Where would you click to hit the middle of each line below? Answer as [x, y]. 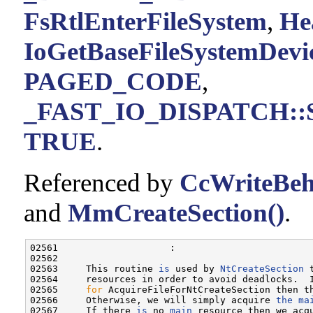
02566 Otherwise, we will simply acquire [153, 300]
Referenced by [102, 182]
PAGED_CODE [113, 81]
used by [195, 268]
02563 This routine [94, 268]
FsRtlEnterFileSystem [145, 21]
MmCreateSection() [176, 212]
